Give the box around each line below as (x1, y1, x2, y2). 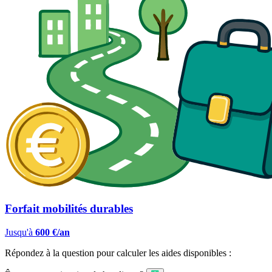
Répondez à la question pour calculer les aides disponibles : (5, 248, 231, 259)
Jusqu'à (5, 227, 33, 238)
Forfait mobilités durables (5, 202, 133, 216)
